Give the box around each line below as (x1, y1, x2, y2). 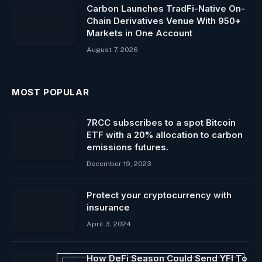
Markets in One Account (87, 27, 192, 39)
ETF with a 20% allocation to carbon (87, 129, 243, 141)
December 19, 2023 (87, 160, 151, 168)
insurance (87, 202, 130, 213)
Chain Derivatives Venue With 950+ (87, 15, 241, 27)
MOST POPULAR (12, 87, 89, 98)
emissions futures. (87, 142, 168, 153)
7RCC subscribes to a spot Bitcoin (87, 117, 236, 129)
